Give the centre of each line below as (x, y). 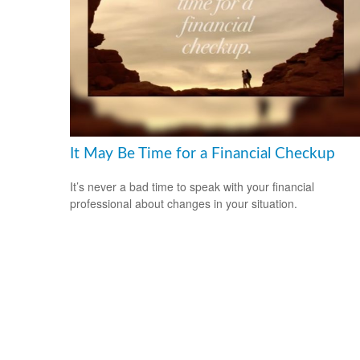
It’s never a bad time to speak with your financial (192, 186)
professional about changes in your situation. (184, 203)
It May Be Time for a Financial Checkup (202, 154)
